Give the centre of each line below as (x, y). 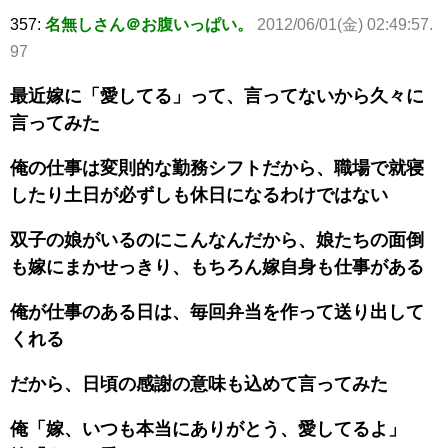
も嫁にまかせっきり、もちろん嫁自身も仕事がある (217, 266)
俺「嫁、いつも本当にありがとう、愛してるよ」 (208, 428)
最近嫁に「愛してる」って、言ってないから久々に (217, 95)
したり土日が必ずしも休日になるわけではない (199, 194)
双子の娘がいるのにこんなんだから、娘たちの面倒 (217, 239)
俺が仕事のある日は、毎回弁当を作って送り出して (217, 311)
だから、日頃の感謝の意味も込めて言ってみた (199, 383)
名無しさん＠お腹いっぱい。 (149, 24)
